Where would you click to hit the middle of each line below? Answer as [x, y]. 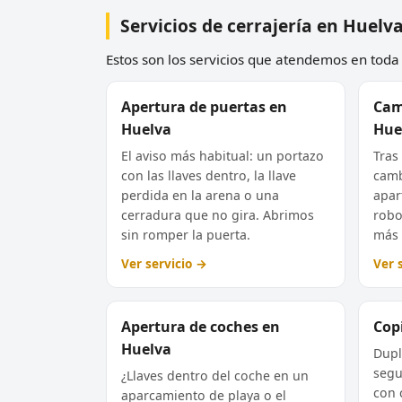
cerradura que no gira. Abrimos [218, 214]
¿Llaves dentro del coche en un [215, 375]
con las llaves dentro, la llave [209, 175]
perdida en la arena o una [200, 195]
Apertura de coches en [201, 326]
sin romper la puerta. [186, 234]
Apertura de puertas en [204, 106]
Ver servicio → [164, 263]
